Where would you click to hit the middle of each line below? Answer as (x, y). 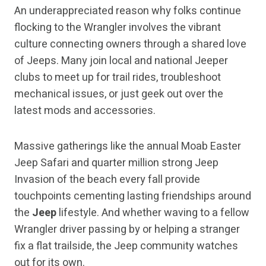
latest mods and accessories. (85, 111)
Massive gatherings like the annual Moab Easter (128, 147)
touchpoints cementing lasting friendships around (133, 197)
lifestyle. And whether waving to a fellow (153, 213)
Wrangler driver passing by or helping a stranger (127, 230)
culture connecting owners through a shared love (130, 45)
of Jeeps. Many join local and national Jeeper (121, 61)
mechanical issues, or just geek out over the (119, 94)
